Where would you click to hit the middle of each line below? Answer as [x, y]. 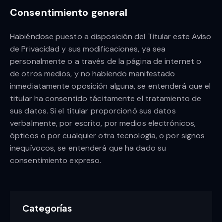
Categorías [47, 208]
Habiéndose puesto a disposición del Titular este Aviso [111, 37]
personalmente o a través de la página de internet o [106, 61]
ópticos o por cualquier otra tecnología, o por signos [108, 136]
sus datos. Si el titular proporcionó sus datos [93, 111]
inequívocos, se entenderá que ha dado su [88, 148]
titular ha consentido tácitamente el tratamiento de [106, 99]
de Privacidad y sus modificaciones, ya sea [88, 49]
